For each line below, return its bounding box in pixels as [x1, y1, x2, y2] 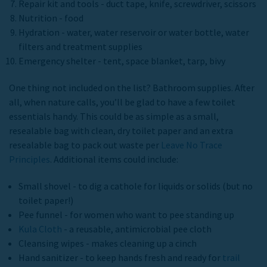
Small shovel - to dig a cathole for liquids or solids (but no [18, 179, 253, 192]
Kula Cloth [18, 222, 63, 235]
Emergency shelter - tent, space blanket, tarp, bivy [18, 54, 226, 67]
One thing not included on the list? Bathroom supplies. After [9, 81, 254, 94]
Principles [9, 153, 50, 165]
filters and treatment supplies [18, 40, 143, 52]
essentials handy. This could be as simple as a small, [9, 110, 219, 122]
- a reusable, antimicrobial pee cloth [62, 222, 212, 235]
